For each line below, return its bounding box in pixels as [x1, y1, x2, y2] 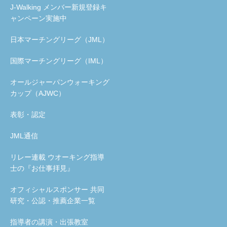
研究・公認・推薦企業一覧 [10, 196, 95, 205]
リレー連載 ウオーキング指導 [10, 153, 104, 161]
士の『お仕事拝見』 [10, 164, 74, 172]
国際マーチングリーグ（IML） [10, 56, 107, 65]
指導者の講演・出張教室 [10, 217, 88, 226]
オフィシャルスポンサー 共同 [10, 185, 104, 194]
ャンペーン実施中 [10, 14, 67, 22]
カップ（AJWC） [10, 89, 65, 97]
